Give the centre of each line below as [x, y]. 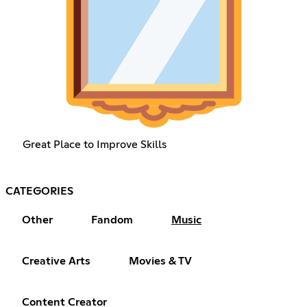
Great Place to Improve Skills [94, 145]
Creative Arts [56, 261]
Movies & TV [160, 261]
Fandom [112, 220]
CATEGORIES [39, 192]
